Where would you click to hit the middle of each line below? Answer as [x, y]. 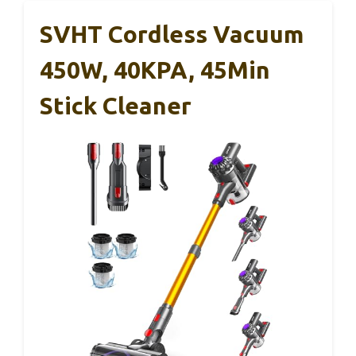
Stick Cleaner [116, 106]
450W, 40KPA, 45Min [155, 70]
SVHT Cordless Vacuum [172, 34]
